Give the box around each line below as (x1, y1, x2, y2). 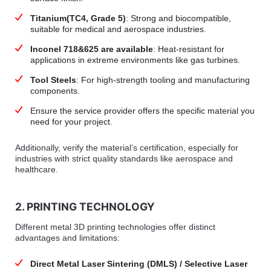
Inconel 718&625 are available (30, 44, 153, 54)
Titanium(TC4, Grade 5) (30, 13, 126, 23)
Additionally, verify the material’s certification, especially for (15, 142, 238, 152)
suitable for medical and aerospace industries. (30, 24, 206, 34)
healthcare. (15, 164, 58, 174)
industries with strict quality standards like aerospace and (15, 153, 233, 163)
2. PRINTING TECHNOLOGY (15, 200, 155, 213)
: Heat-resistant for (152, 44, 224, 54)
